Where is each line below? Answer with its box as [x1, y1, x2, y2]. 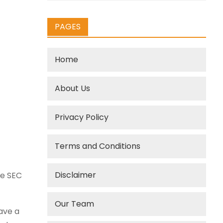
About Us [55, 83, 91, 94]
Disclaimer [55, 169, 97, 181]
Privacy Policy [55, 111, 109, 123]
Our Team [55, 198, 95, 210]
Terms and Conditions [55, 140, 141, 152]
